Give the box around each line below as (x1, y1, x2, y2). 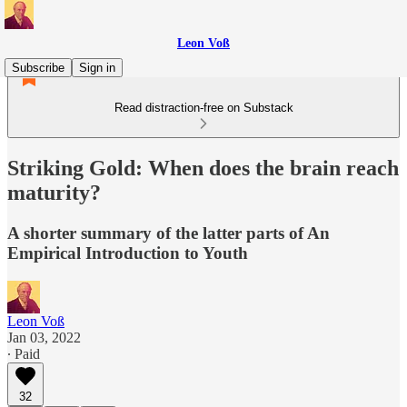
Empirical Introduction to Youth (7, 243, 248, 263)
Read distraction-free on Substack (114, 101, 293, 114)
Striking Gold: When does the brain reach (7, 155, 399, 180)
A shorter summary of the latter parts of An (7, 223, 330, 243)
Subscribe (12, 61, 65, 74)
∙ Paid (7, 345, 40, 362)
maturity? (7, 180, 101, 204)
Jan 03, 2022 (7, 329, 81, 345)
